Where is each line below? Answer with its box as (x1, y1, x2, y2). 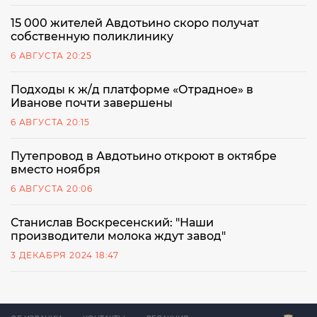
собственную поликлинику (11, 30, 173, 44)
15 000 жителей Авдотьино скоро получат (11, 16, 259, 30)
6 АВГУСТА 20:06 (11, 183, 93, 195)
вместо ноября (11, 163, 100, 177)
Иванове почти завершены (11, 96, 173, 110)
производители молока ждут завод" (11, 229, 226, 243)
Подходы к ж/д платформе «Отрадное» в (11, 83, 253, 97)
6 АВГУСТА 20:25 (11, 50, 92, 62)
